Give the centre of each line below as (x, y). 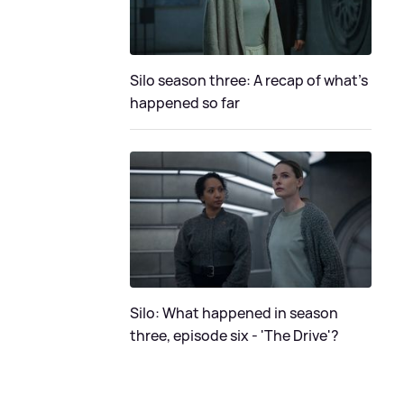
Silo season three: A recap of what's (249, 80)
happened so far (185, 102)
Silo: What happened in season (234, 312)
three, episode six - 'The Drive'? (234, 335)
